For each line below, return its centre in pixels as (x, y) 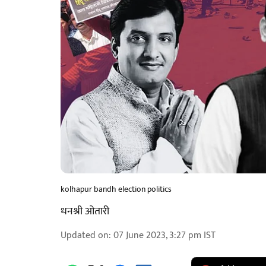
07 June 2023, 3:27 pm (157, 235)
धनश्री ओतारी (85, 211)
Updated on (85, 235)
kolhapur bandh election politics (116, 189)
